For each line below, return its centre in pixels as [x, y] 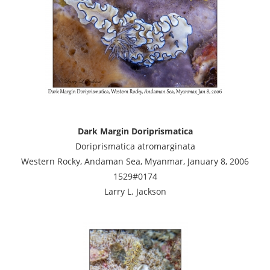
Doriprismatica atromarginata [135, 146]
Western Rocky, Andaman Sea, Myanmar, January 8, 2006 [135, 161]
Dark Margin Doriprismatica [135, 131]
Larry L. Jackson [135, 191]
